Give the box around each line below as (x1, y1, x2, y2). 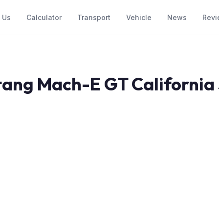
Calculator (26, 13, 62, 22)
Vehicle (126, 13, 152, 22)
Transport (77, 13, 111, 22)
